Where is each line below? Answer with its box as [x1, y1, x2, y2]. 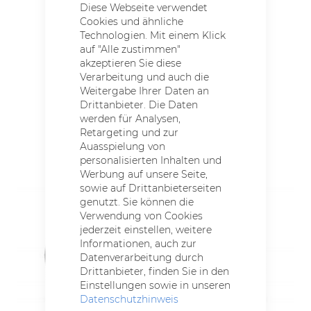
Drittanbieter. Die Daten [80, 98, 199, 111]
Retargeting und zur [80, 126, 179, 139]
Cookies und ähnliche [80, 15, 184, 28]
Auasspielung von [80, 140, 166, 153]
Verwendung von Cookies [80, 209, 203, 222]
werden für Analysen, [80, 112, 181, 125]
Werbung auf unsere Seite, [80, 167, 208, 180]
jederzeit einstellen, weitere [80, 223, 212, 236]
